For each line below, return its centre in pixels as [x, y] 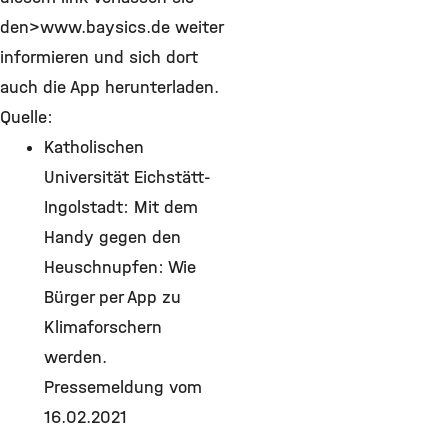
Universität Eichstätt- [127, 177]
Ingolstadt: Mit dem [121, 207]
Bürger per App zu [112, 297]
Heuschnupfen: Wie [120, 267]
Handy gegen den [112, 237]
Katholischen [94, 147]
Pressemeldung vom [123, 387]
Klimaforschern [103, 327]
